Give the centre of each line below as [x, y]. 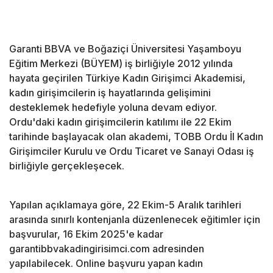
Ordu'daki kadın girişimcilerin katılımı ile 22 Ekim [120, 122]
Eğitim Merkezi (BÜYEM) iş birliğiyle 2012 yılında [121, 64]
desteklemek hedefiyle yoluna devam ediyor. [113, 108]
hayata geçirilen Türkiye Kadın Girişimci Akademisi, [127, 78]
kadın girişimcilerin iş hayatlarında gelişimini [110, 93]
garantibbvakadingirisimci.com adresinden [107, 249]
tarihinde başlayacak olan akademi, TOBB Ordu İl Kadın [136, 137]
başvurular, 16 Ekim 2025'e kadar [86, 234]
